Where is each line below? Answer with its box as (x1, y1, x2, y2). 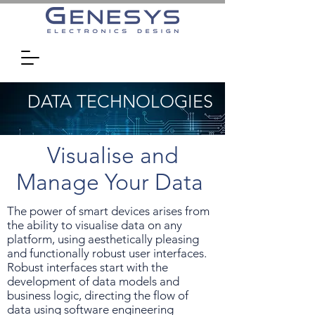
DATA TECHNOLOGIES (27, 91, 218, 112)
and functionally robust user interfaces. (7, 246, 207, 260)
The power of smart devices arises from (7, 204, 210, 218)
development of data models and (7, 274, 179, 288)
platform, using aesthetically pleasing (7, 232, 199, 246)
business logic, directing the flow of (7, 288, 188, 302)
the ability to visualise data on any (7, 218, 182, 232)
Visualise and (46, 142, 179, 169)
